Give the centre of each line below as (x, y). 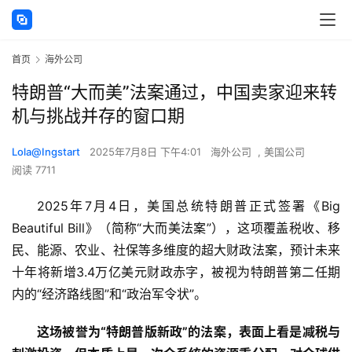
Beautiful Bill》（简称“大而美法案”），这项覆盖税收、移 (176, 228)
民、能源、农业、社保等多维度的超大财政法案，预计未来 (176, 250)
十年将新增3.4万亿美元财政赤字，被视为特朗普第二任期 (176, 272)
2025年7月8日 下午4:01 (147, 152)
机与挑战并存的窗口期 (98, 116)
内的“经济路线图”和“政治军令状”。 (109, 294)
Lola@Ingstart (46, 152)
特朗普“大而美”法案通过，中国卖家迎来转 (174, 92)
